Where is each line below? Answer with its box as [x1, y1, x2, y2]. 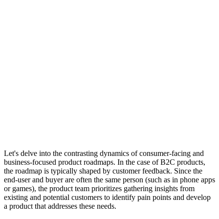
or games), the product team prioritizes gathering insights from [4, 184, 195, 193]
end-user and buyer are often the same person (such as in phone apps [4, 175, 215, 184]
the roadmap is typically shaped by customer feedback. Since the [4, 167, 202, 175]
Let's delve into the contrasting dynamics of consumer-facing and [4, 149, 204, 158]
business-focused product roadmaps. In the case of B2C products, [4, 158, 205, 167]
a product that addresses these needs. [4, 202, 116, 211]
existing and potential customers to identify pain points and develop [4, 193, 211, 202]
